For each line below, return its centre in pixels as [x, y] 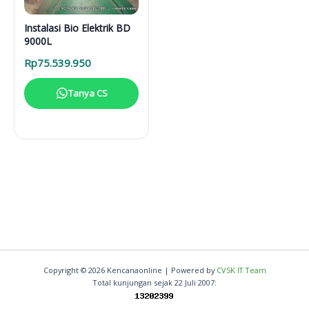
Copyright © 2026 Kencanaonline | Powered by [130, 270]
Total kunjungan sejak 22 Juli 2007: [154, 282]
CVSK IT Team [241, 270]
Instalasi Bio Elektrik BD [77, 28]
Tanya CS [88, 93]
